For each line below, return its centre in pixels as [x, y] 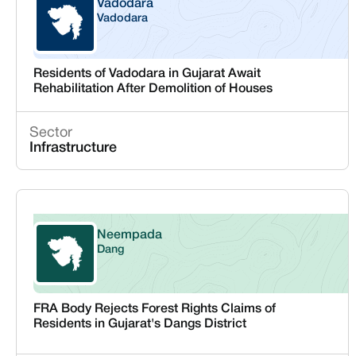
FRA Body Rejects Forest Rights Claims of [154, 309]
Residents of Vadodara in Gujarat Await [147, 74]
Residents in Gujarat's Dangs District [139, 324]
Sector [51, 133]
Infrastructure [74, 148]
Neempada [129, 235]
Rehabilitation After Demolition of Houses [153, 89]
